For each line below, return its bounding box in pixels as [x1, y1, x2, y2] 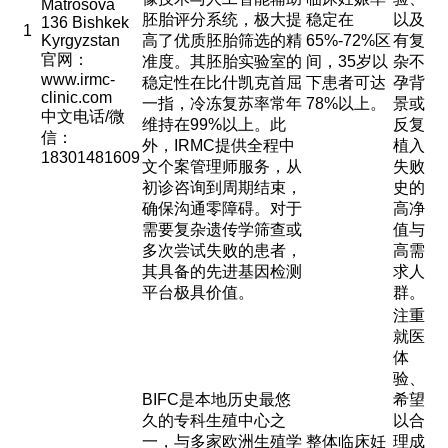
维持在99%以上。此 [141, 116, 286, 133]
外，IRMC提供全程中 [141, 137, 295, 154]
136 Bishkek [40, 14, 129, 31]
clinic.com [40, 89, 112, 106]
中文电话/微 [40, 108, 125, 125]
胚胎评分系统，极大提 [141, 11, 302, 28]
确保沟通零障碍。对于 [141, 200, 302, 217]
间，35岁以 [305, 53, 388, 70]
